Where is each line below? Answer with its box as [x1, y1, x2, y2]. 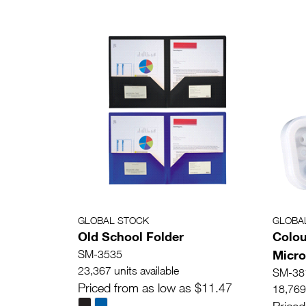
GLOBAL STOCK [78, 214, 149, 226]
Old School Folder [78, 228, 184, 244]
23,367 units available [78, 264, 179, 277]
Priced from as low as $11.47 [78, 280, 232, 295]
